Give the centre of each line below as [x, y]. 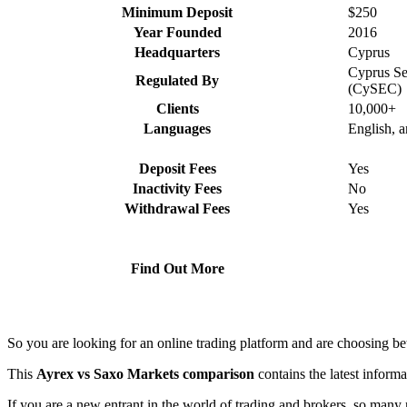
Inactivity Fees [177, 188]
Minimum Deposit [177, 12]
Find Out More [177, 268]
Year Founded [177, 32]
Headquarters [177, 52]
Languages [177, 128]
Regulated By [177, 80]
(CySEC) [375, 88]
